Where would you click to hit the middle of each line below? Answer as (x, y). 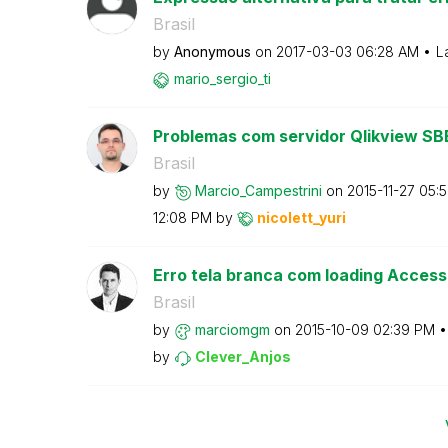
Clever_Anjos (242, 356)
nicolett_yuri (301, 217)
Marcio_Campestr (251, 190)
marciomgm (232, 329)
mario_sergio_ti (222, 78)
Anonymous (212, 51)
